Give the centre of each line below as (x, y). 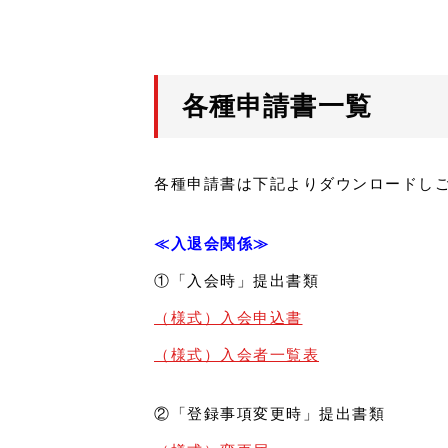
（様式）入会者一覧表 (236, 354)
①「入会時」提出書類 (236, 280)
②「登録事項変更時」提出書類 (269, 414)
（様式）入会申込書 (228, 317)
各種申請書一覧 (277, 106)
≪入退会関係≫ (212, 243)
